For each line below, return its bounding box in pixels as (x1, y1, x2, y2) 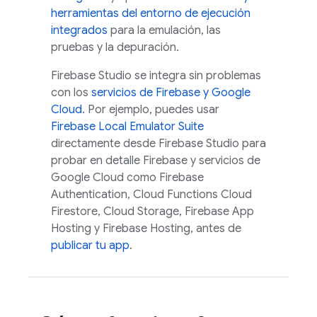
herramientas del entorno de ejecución (51, 6, 250, 21)
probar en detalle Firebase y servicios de (51, 154, 260, 168)
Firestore (51, 204, 98, 219)
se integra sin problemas (132, 69, 261, 83)
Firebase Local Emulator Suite (51, 120, 204, 134)
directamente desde (51, 137, 158, 151)
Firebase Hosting (103, 221, 190, 236)
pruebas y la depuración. (51, 40, 179, 54)
